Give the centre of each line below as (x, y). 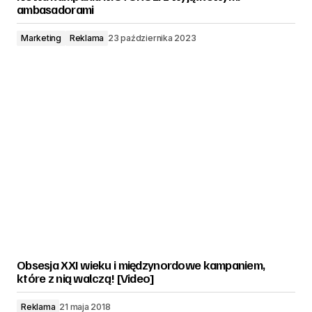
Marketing (41, 38)
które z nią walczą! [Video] (86, 278)
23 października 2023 (152, 38)
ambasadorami (55, 9)
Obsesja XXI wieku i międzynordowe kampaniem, (141, 265)
